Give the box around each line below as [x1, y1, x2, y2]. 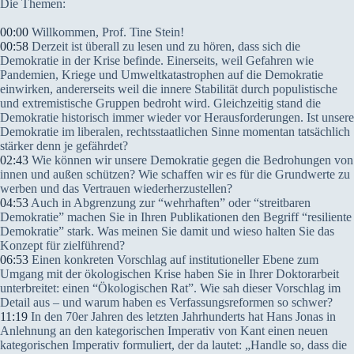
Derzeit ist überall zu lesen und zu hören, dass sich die [28, 40, 300, 53]
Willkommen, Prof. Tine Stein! [28, 25, 184, 39]
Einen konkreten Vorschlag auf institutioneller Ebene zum [28, 253, 318, 266]
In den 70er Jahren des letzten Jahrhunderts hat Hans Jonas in [28, 310, 336, 323]
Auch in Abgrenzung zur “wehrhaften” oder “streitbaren [28, 196, 311, 209]
